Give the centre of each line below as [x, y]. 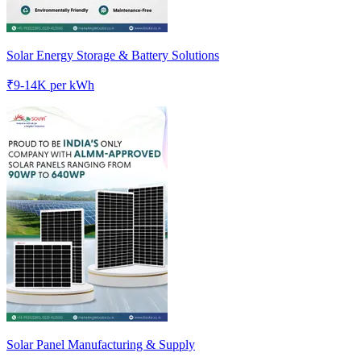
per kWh [71, 85]
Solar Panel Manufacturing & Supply [101, 344]
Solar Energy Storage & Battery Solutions [113, 55]
